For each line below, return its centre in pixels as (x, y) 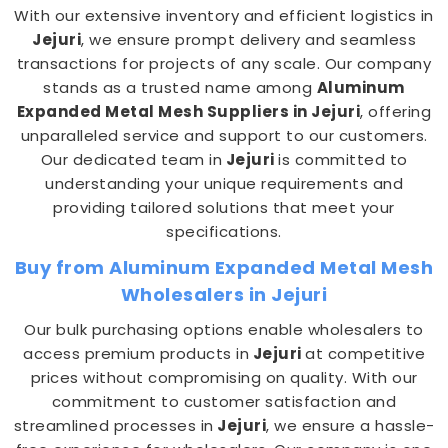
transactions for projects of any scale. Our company (224, 63)
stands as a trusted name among (180, 87)
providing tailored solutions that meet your (224, 207)
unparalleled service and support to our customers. (224, 135)
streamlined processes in (113, 425)
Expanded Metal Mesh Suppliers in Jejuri (188, 111)
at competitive (365, 353)
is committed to (343, 159)
